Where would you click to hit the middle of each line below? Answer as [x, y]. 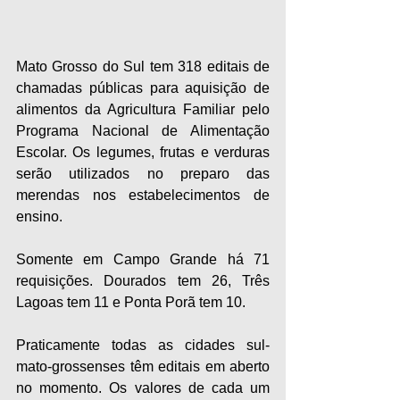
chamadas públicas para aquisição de [143, 88]
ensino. [39, 217]
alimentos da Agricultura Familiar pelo [143, 110]
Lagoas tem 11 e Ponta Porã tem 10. [131, 303]
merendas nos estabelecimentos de [143, 196]
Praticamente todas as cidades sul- [143, 346]
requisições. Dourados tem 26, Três [143, 281]
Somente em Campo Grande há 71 [143, 260]
